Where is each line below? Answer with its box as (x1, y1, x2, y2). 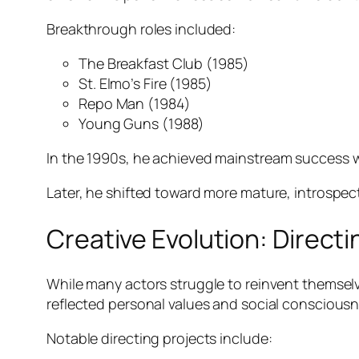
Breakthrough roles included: (46, 19, 236, 39)
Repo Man (79, 94, 145, 114)
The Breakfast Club (79, 54, 204, 74)
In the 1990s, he (46, 148, 153, 168)
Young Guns (79, 114, 159, 134)
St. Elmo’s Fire (79, 74, 167, 94)
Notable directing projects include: (46, 329, 272, 349)
